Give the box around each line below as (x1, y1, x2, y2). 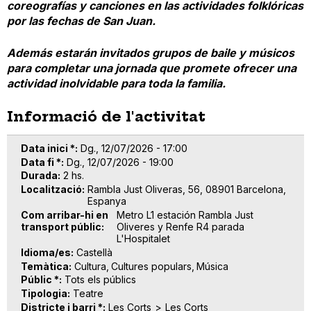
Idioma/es (21, 246, 71, 258)
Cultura (74, 260, 106, 272)
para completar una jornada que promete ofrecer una (7, 60, 296, 75)
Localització (21, 183, 82, 196)
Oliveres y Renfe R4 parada (116, 221, 244, 233)
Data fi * (21, 155, 61, 168)
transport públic (21, 221, 101, 233)
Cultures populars (110, 260, 192, 272)
